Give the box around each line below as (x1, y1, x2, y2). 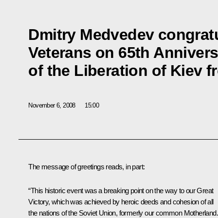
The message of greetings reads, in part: (28, 163, 145, 171)
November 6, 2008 (28, 101, 75, 109)
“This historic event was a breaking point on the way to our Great (28, 186, 214, 195)
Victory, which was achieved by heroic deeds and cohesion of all (28, 198, 214, 206)
